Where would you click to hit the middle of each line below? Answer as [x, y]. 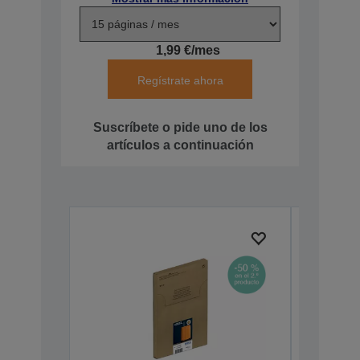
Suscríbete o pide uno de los [180, 127]
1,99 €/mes [188, 50]
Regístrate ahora [180, 80]
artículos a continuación [180, 145]
